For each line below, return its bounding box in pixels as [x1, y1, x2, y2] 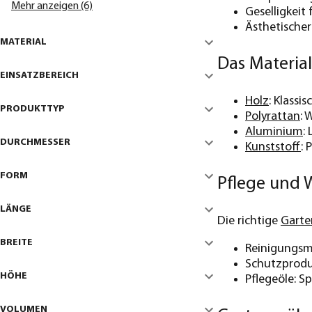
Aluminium [245, 125, 303, 139]
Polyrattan [245, 110, 300, 124]
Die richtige [217, 214, 281, 228]
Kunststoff [245, 141, 301, 155]
